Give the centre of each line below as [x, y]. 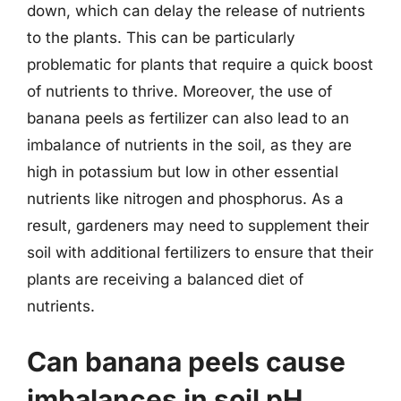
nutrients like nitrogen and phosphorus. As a [185, 199]
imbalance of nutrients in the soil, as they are [189, 145]
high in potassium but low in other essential [183, 172]
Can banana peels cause [186, 361]
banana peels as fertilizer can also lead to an [188, 118]
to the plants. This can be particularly [161, 38]
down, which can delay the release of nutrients [196, 11]
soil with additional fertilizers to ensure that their [200, 252]
